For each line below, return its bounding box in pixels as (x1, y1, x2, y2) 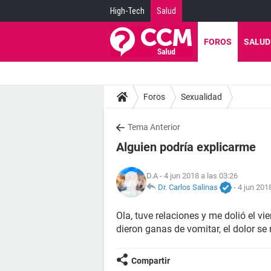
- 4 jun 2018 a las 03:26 (158, 171, 238, 180)
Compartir (131, 256, 170, 266)
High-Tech (110, 6, 145, 16)
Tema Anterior (128, 122, 180, 132)
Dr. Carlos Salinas (158, 182, 218, 192)
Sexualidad (181, 91, 222, 102)
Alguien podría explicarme (116, 140, 256, 154)
